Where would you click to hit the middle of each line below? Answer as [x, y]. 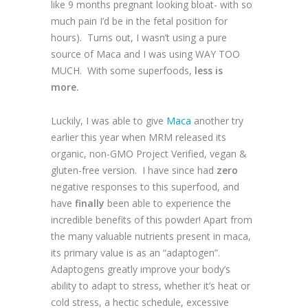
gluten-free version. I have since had [134, 170]
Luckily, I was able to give [109, 121]
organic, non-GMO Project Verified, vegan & [149, 154]
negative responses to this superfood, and [145, 187]
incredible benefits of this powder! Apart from [152, 220]
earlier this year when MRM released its [139, 137]
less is [209, 71]
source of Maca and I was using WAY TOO [145, 54]
